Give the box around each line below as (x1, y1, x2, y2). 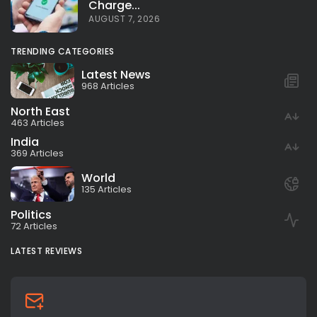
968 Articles (81, 79, 134, 93)
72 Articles (11, 219, 57, 233)
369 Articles (11, 146, 64, 160)
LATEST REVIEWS (11, 244, 82, 257)
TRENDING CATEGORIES (11, 45, 115, 57)
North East (11, 103, 70, 120)
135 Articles (81, 183, 132, 197)
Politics (11, 206, 52, 223)
